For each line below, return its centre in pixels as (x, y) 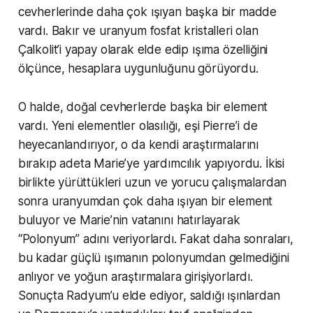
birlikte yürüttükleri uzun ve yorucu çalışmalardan (152, 182)
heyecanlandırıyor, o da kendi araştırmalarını (138, 144)
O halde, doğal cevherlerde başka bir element (143, 107)
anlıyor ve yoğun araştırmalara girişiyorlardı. (135, 276)
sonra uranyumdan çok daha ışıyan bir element (145, 201)
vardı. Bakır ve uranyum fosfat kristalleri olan (138, 30)
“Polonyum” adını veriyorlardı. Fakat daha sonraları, (155, 239)
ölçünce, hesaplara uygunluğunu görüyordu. (138, 68)
